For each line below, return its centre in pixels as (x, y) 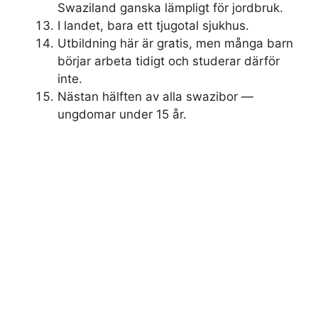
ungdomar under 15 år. (122, 115)
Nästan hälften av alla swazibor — (155, 97)
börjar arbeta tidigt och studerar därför (169, 61)
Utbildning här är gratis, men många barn (175, 44)
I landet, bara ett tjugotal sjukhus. (153, 26)
